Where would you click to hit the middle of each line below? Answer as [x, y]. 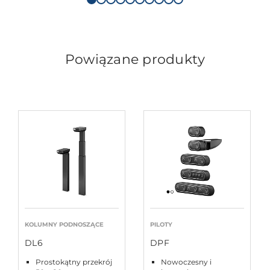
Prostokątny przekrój [74, 262]
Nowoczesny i [186, 262]
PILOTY [161, 225]
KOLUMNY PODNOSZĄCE [64, 225]
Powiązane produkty [135, 60]
